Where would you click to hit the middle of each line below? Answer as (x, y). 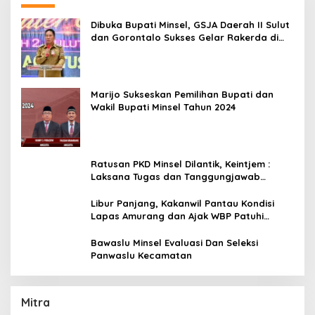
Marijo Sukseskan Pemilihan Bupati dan (182, 94)
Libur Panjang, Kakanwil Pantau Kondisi (182, 203)
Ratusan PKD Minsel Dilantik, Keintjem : (180, 163)
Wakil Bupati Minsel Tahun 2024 (163, 107)
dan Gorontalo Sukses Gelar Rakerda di (185, 37)
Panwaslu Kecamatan (141, 255)
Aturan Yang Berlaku (139, 228)
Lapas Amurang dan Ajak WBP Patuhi (177, 216)
